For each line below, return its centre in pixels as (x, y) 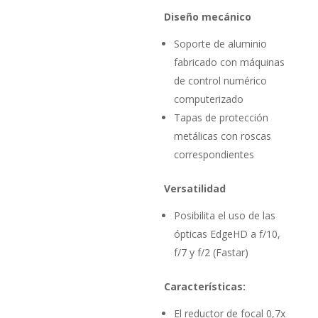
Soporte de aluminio (221, 43)
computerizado (209, 99)
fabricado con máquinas (230, 62)
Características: (205, 286)
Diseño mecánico (208, 16)
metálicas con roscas (223, 136)
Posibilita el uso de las (225, 215)
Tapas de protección (221, 117)
